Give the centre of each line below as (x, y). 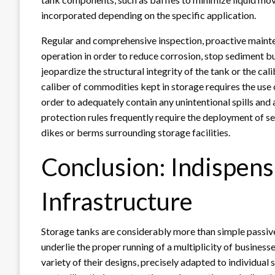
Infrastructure (117, 201)
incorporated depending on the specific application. (149, 15)
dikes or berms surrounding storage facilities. (136, 132)
